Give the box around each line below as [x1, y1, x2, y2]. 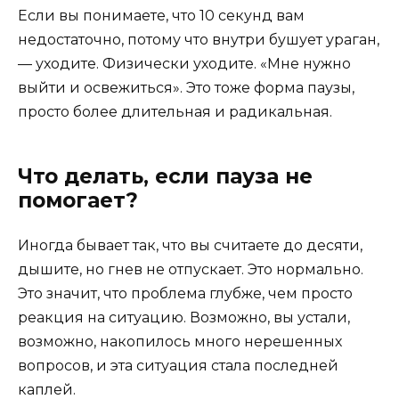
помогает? [18, 187, 138, 213]
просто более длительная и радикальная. [18, 102, 332, 120]
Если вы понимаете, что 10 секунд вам [18, 6, 305, 24]
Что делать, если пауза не [18, 163, 313, 189]
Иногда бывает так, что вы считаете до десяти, [18, 236, 362, 254]
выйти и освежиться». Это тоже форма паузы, [18, 78, 354, 96]
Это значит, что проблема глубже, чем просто [18, 284, 353, 302]
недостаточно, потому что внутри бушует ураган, [18, 30, 379, 48]
